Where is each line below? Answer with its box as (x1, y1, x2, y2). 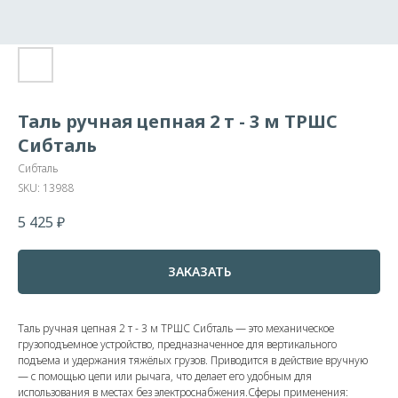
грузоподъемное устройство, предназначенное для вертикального (18, 336, 337, 352)
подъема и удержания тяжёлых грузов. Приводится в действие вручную (18, 352, 368, 368)
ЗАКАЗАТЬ (167, 263, 231, 281)
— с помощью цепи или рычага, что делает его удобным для (18, 368, 312, 384)
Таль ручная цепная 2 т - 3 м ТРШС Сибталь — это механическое (18, 320, 334, 336)
